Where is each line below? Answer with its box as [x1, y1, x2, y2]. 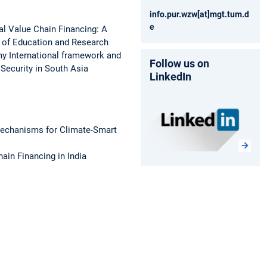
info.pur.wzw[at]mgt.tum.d [150, 9, 249, 19]
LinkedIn [150, 70, 191, 83]
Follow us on [150, 57, 209, 70]
